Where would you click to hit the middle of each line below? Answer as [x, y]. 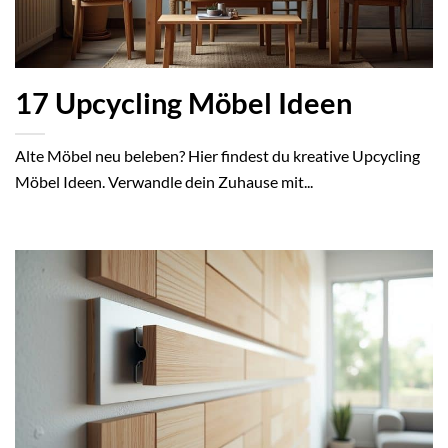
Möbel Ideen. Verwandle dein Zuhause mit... [164, 182]
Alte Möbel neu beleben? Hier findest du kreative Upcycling [217, 156]
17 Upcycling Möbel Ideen [183, 103]
